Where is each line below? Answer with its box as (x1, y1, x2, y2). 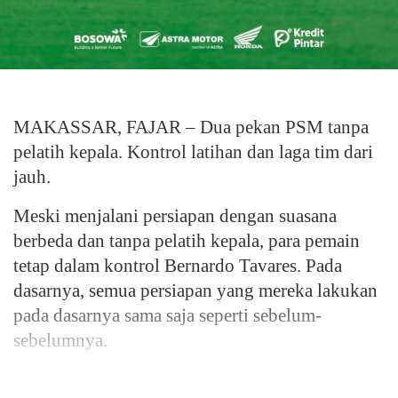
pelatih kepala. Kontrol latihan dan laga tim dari (13, 141, 373, 163)
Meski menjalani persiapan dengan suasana (13, 205, 337, 227)
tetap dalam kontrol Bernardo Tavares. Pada (13, 255, 342, 276)
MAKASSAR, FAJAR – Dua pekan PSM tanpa (13, 116, 369, 138)
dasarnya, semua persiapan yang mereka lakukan (13, 280, 378, 301)
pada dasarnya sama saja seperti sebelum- (13, 305, 322, 326)
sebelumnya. (13, 330, 107, 351)
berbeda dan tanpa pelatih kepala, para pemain (13, 230, 360, 251)
